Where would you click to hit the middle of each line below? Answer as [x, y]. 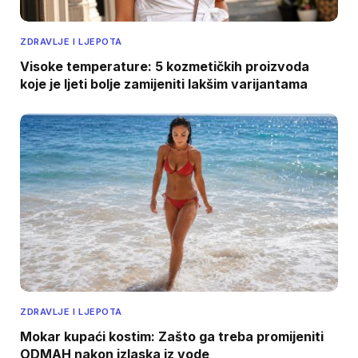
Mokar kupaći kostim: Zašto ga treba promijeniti [172, 337]
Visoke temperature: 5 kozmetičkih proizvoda [165, 66]
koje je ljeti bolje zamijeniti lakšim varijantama [164, 84]
